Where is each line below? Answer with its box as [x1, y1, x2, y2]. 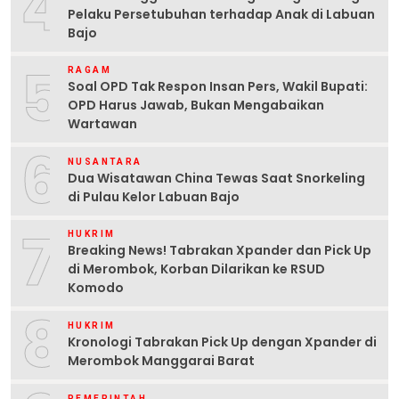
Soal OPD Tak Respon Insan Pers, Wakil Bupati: [68, 77, 368, 96]
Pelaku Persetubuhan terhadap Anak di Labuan [68, 5, 375, 24]
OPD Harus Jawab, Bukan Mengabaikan [68, 96, 324, 115]
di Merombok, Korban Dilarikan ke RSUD [68, 260, 325, 279]
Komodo [68, 279, 124, 297]
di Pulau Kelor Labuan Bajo [68, 187, 240, 206]
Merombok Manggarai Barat [68, 351, 255, 370]
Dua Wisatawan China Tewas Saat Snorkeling [68, 168, 365, 187]
